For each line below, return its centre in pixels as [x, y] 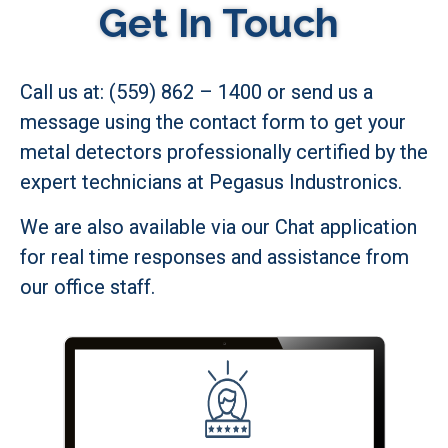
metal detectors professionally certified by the [224, 152]
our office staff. [87, 286]
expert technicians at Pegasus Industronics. [211, 182]
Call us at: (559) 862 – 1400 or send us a [196, 92]
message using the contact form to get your [213, 122]
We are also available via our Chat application [218, 226]
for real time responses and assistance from [214, 256]
